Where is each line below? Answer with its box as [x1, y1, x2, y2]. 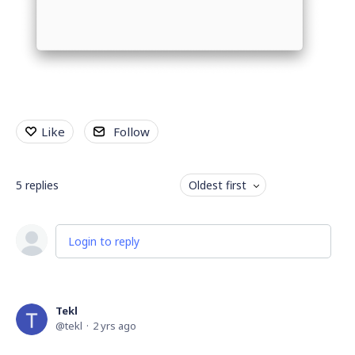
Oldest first [188, 177, 246, 193]
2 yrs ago [93, 319, 136, 333]
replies [25, 177, 59, 193]
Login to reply [68, 234, 139, 249]
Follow [113, 124, 150, 139]
